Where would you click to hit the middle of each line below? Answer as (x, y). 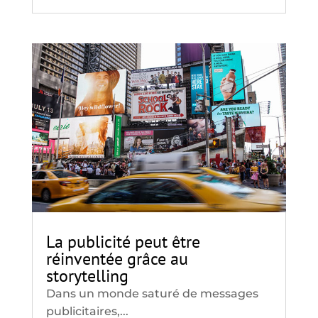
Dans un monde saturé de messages (152, 294)
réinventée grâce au (117, 259)
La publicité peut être (123, 242)
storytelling (87, 276)
